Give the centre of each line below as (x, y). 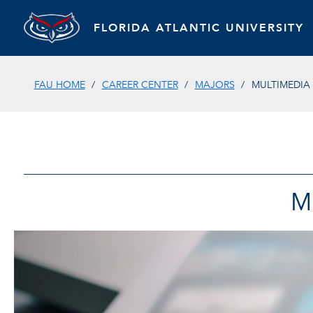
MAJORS (214, 85)
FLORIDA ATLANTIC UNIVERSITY (198, 28)
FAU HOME (59, 85)
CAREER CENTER (140, 85)
